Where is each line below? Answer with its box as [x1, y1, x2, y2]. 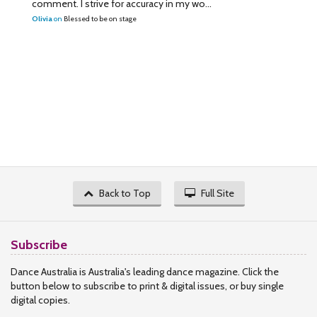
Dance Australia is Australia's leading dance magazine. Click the [11, 265, 279, 278]
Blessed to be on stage [64, 14, 137, 23]
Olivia [32, 14, 52, 23]
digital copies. [11, 294, 70, 306]
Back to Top [98, 187, 151, 200]
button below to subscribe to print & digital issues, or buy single [11, 279, 284, 292]
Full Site [200, 187, 234, 200]
